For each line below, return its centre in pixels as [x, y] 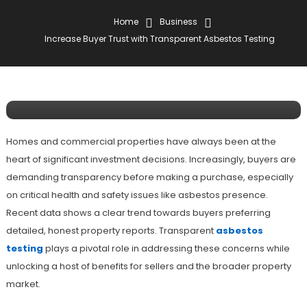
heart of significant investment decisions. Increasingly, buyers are [151, 160]
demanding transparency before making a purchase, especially [149, 177]
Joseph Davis [119, 48]
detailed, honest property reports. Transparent [111, 231]
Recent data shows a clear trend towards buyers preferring [138, 213]
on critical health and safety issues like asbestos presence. [137, 195]
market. [23, 284]
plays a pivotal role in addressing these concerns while [166, 249]
